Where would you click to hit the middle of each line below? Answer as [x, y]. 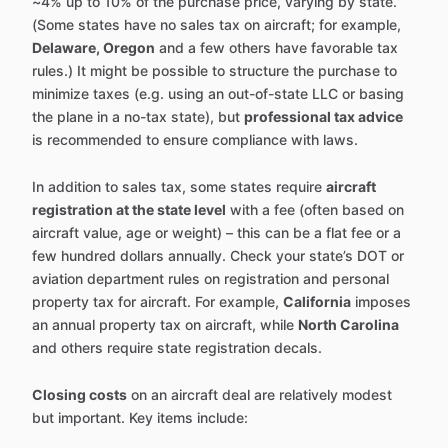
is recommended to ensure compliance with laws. [195, 140]
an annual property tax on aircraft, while [165, 325]
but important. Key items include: [140, 418]
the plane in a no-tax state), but [138, 117]
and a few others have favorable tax [276, 48]
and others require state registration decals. [177, 348]
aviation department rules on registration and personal [210, 279]
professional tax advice [323, 117]
